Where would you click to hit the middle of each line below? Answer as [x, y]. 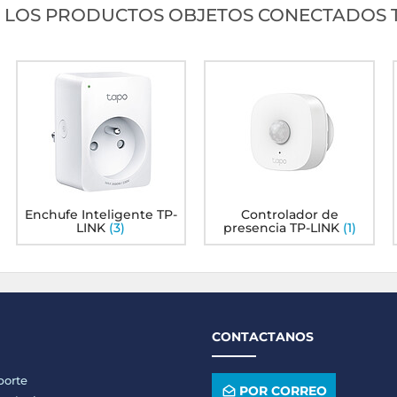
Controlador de [289, 214]
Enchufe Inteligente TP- [101, 214]
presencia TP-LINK [281, 227]
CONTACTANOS [263, 337]
